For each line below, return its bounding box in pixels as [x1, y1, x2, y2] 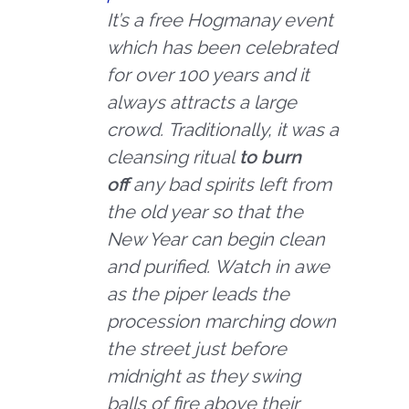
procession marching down [107, 309, 337, 332]
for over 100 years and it [107, 63, 310, 86]
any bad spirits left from [129, 173, 332, 195]
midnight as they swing [107, 364, 301, 387]
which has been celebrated [107, 36, 338, 58]
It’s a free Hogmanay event [107, 8, 334, 31]
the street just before [107, 337, 288, 360]
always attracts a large [107, 90, 298, 113]
